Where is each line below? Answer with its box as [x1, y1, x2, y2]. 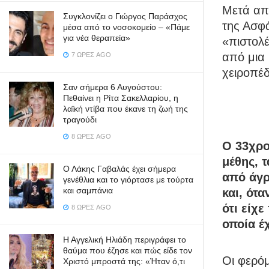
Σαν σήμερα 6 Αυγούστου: [63, 82, 162, 92]
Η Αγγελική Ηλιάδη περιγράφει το [63, 235, 186, 244]
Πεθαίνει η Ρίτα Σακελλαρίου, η [63, 93, 178, 103]
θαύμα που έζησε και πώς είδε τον [63, 246, 192, 255]
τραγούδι [63, 115, 97, 124]
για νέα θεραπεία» [63, 33, 130, 43]
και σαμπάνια [63, 186, 113, 195]
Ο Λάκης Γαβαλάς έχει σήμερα [63, 164, 176, 174]
